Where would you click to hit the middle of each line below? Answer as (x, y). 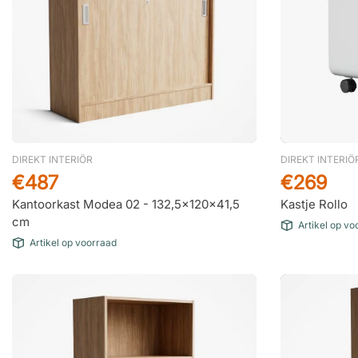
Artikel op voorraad (73, 243)
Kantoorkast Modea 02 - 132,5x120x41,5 (126, 204)
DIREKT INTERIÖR (52, 159)
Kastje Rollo (314, 204)
